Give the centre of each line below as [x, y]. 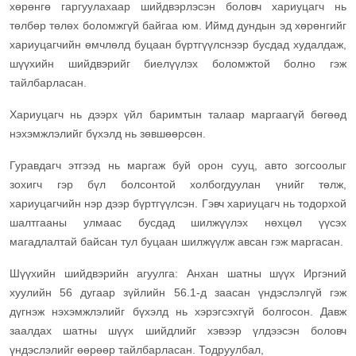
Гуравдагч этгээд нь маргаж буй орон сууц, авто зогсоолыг [178, 166]
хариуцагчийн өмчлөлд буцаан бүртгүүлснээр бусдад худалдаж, [178, 45]
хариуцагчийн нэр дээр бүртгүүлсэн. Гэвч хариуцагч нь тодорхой [178, 204]
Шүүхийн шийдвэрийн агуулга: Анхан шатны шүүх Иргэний [178, 274]
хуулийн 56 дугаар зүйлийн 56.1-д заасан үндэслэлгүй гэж [178, 293]
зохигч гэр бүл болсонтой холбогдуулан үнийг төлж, [178, 185]
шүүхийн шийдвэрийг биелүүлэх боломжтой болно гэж [178, 64]
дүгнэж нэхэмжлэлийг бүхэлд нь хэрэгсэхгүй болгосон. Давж [178, 312]
